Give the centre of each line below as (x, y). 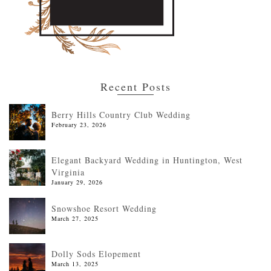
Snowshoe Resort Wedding (104, 208)
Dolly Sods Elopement (96, 253)
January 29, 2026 (77, 182)
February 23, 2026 (79, 124)
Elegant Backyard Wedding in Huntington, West (147, 160)
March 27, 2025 (75, 218)
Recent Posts (135, 86)
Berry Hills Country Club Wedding (121, 114)
